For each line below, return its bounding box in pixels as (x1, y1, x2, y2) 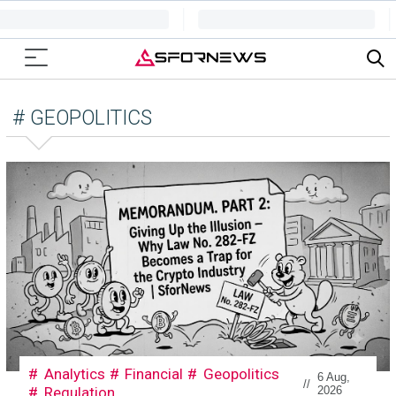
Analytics (43, 365, 105, 383)
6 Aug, (316, 370, 350, 384)
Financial (125, 365, 184, 383)
